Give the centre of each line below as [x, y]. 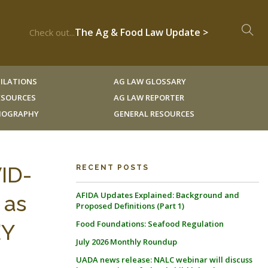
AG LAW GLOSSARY [150, 81]
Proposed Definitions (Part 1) [130, 206]
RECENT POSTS [112, 167]
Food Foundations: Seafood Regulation [150, 224]
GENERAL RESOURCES [154, 114]
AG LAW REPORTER [149, 98]
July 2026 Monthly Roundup [127, 242]
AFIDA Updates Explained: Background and [158, 195]
